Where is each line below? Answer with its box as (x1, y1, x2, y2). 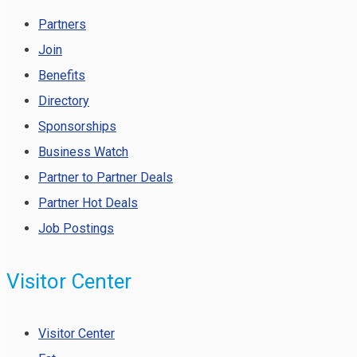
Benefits (38, 68, 85, 84)
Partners (38, 17, 86, 33)
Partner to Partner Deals (38, 170, 173, 186)
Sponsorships (38, 119, 116, 135)
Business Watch (38, 144, 128, 160)
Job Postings (38, 221, 114, 237)
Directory (38, 93, 89, 109)
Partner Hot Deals (38, 195, 138, 211)
